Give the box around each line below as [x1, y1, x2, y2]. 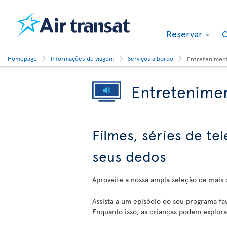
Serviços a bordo [128, 54, 173, 62]
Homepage [8, 54, 37, 62]
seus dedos [92, 146, 166, 166]
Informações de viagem [51, 54, 114, 62]
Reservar [166, 27, 205, 40]
